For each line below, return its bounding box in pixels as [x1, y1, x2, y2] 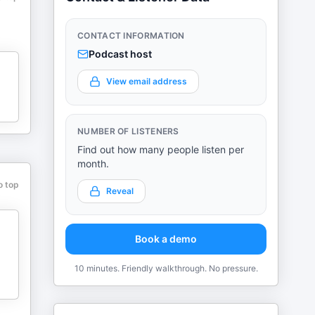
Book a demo [135, 233, 197, 245]
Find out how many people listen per [77, 143, 244, 155]
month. [77, 157, 109, 169]
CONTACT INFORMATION [77, 30, 185, 41]
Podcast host [89, 48, 152, 60]
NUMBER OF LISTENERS [77, 126, 179, 136]
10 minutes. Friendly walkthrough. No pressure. [74, 263, 258, 274]
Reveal [106, 186, 134, 196]
